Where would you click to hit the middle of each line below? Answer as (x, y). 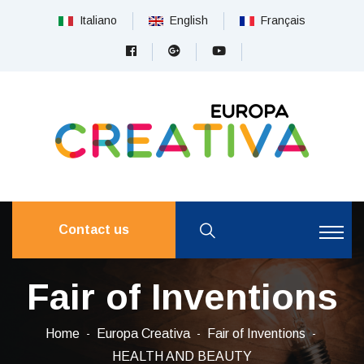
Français (280, 20)
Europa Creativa (143, 334)
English (186, 20)
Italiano (95, 20)
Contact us (94, 230)
